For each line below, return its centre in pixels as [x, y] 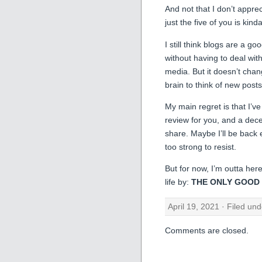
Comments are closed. [207, 231]
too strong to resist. [201, 146]
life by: [178, 182]
